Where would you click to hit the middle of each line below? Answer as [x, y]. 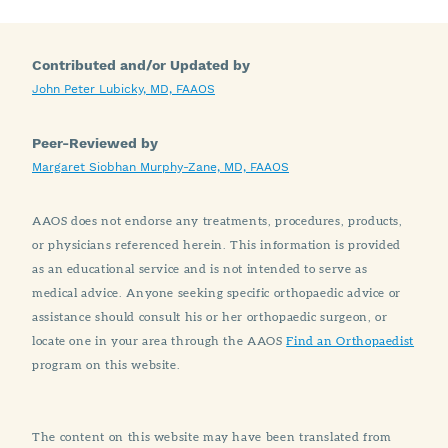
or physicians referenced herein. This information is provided [217, 245]
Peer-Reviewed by [95, 143]
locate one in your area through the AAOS [159, 341]
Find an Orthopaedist [350, 341]
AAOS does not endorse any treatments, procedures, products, [217, 221]
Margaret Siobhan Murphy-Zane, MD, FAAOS [160, 167]
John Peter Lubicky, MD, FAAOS [123, 89]
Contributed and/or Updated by [141, 65]
